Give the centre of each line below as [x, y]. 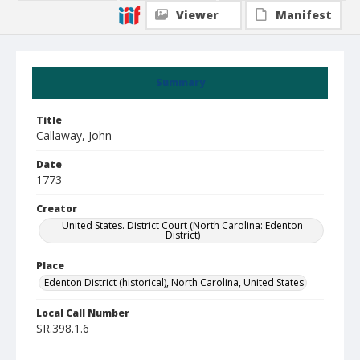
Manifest [304, 15]
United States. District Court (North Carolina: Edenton [182, 225]
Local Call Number [83, 313]
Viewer [197, 15]
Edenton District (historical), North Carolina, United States [174, 282]
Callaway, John [74, 135]
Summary [180, 82]
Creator [57, 209]
